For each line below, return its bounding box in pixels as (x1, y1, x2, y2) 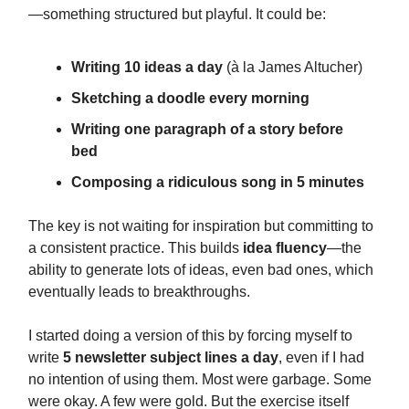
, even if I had (278, 350, 364, 365)
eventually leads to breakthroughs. (28, 284, 250, 299)
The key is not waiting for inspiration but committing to (28, 218, 373, 234)
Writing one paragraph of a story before (71, 121, 343, 137)
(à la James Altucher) (223, 59, 362, 75)
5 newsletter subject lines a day (63, 350, 278, 365)
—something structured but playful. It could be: (28, 6, 326, 22)
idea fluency (243, 240, 327, 256)
